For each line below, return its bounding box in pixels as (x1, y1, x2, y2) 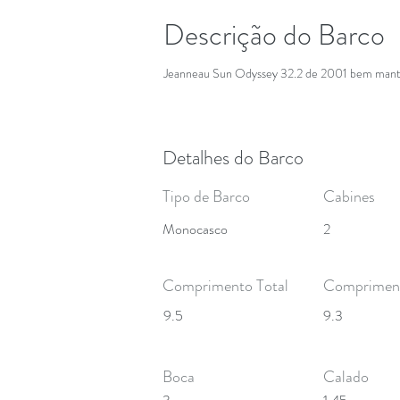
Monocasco (162, 219, 228, 239)
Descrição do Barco (163, 14, 385, 55)
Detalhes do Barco (162, 144, 304, 171)
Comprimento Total (162, 274, 288, 297)
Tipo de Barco (162, 185, 250, 208)
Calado (323, 365, 369, 388)
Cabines (323, 185, 375, 208)
